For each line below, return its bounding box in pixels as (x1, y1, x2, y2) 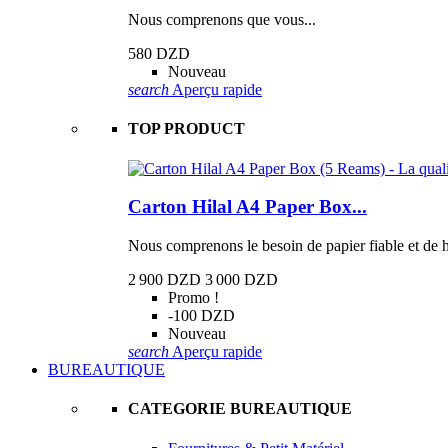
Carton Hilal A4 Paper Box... (128, 196, 367, 218)
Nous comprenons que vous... (128, 11, 316, 29)
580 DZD (128, 45, 190, 63)
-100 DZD (168, 307, 235, 324)
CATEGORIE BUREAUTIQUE (128, 400, 352, 418)
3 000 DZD (205, 271, 278, 288)
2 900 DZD (128, 271, 201, 288)
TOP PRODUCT (128, 120, 245, 138)
